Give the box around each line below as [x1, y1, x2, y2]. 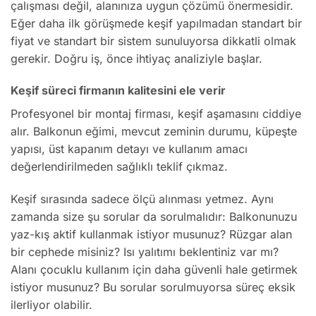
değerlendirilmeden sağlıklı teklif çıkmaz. [11, 159, 228, 174]
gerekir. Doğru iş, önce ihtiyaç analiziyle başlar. [11, 51, 262, 66]
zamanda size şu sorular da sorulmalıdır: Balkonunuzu [11, 209, 297, 224]
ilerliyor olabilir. [11, 298, 92, 312]
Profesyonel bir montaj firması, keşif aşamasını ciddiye [11, 107, 301, 121]
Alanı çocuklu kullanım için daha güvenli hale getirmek [11, 262, 298, 277]
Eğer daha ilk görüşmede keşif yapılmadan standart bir [11, 16, 302, 30]
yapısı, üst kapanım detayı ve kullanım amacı [11, 142, 248, 157]
